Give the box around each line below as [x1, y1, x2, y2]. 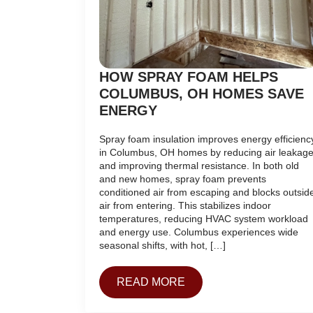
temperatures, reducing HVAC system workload [99, 212, 308, 224]
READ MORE [117, 275, 185, 288]
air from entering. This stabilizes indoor [99, 199, 271, 211]
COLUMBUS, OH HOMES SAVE [99, 85, 304, 101]
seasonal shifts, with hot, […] [99, 239, 226, 251]
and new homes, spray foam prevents [99, 173, 266, 184]
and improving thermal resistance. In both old [99, 159, 299, 171]
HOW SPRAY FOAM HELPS [99, 68, 278, 85]
